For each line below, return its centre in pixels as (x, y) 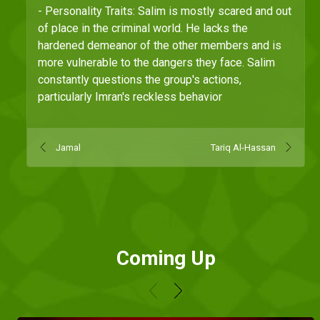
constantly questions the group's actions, (140, 80)
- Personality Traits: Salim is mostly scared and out (165, 11)
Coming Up (166, 259)
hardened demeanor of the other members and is (160, 46)
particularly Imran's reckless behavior (130, 97)
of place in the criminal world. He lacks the (143, 29)
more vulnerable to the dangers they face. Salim (156, 63)
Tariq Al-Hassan (243, 147)
